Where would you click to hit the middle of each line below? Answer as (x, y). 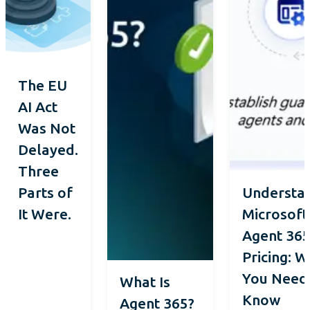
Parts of (45, 192)
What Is (145, 281)
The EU (43, 85)
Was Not (47, 128)
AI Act (38, 106)
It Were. (45, 213)
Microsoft (275, 213)
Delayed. (48, 149)
